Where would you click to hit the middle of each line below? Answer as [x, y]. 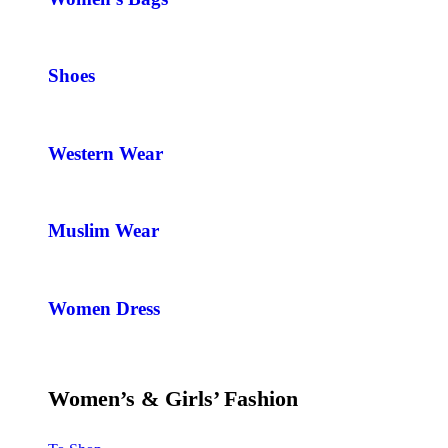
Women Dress [104, 308]
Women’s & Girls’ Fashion [173, 398]
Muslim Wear [103, 231]
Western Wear [105, 153]
